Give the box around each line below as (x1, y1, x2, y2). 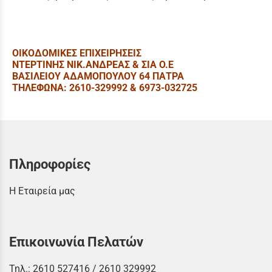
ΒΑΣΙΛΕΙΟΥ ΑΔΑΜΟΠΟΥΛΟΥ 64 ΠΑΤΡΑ (12, 70, 184, 82)
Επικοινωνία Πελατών (9, 233, 143, 250)
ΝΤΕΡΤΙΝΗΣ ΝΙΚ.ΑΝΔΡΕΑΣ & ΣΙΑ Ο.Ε (12, 58, 174, 70)
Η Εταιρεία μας (9, 185, 75, 197)
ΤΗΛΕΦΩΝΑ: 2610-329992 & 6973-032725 (12, 81, 197, 93)
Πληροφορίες (9, 155, 90, 172)
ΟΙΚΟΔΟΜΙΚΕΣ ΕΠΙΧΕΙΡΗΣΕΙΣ (12, 47, 141, 59)
